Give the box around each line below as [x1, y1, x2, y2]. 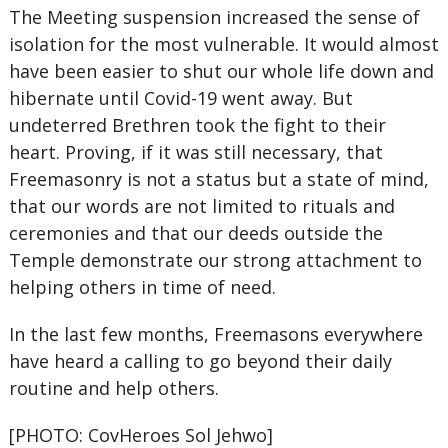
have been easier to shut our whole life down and [8, 59, 434, 83]
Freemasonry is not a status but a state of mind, [8, 167, 429, 191]
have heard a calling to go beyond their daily [8, 349, 392, 373]
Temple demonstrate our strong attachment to [8, 248, 422, 272]
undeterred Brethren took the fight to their [8, 113, 386, 137]
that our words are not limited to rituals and [8, 194, 395, 218]
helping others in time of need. [8, 275, 276, 299]
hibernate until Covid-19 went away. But [8, 86, 353, 110]
